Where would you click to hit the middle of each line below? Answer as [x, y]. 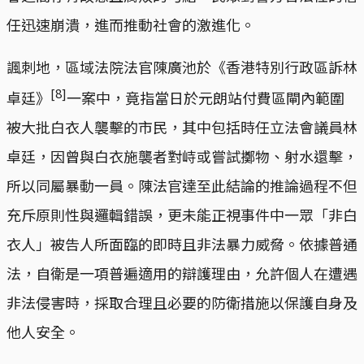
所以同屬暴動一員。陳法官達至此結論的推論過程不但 [182, 185]
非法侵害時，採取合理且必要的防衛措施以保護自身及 [182, 302]
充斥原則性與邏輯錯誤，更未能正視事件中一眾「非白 [182, 214]
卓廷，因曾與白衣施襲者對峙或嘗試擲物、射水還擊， [182, 156]
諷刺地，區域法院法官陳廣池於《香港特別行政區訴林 [182, 66]
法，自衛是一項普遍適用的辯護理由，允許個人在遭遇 [182, 273]
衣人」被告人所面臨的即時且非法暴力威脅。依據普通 [182, 243]
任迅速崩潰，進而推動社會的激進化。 [131, 24]
